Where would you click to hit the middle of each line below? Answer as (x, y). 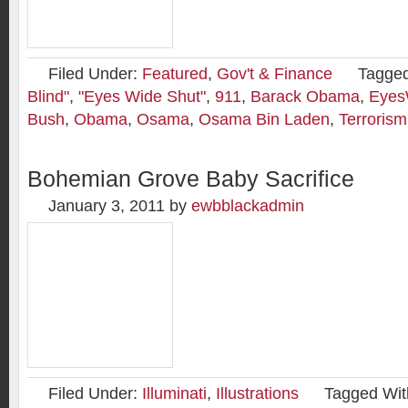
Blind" (48, 97)
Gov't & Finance (275, 74)
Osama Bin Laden (264, 119)
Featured (175, 74)
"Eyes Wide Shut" (142, 97)
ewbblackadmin (248, 206)
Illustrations (257, 393)
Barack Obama (305, 97)
